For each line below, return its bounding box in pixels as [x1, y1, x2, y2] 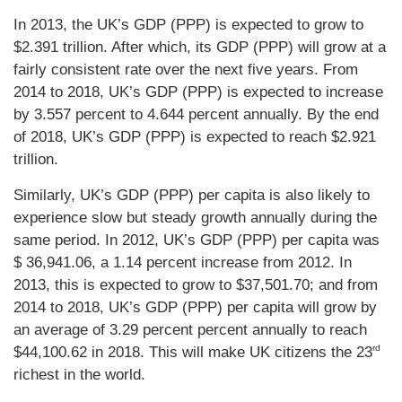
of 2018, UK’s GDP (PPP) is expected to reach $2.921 [13, 128, 376, 146]
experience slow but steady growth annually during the [13, 209, 377, 227]
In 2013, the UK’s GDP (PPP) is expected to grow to [13, 16, 363, 34]
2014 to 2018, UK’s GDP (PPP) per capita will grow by [13, 299, 377, 317]
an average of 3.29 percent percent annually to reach [13, 321, 367, 339]
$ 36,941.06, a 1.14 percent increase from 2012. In [13, 254, 352, 272]
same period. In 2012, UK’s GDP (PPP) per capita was [13, 232, 380, 249]
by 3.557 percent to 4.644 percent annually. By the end [13, 106, 379, 124]
